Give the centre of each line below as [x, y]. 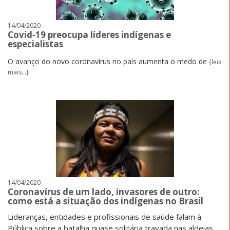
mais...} [18, 72]
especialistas [35, 44]
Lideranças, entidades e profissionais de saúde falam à [104, 216]
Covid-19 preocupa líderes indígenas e [89, 34]
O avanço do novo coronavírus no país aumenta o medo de [108, 61]
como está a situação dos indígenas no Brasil [106, 201]
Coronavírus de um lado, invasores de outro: [104, 191]
